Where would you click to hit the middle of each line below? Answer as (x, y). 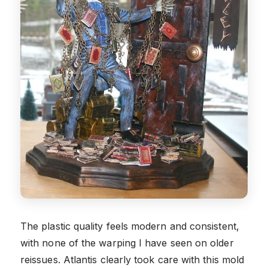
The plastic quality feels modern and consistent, (130, 226)
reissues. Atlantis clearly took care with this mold (133, 260)
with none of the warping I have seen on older (127, 243)
